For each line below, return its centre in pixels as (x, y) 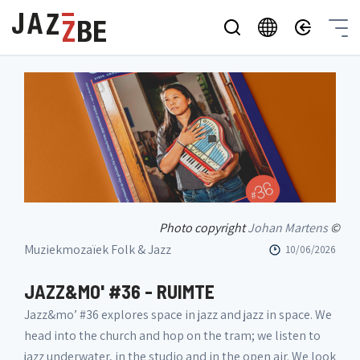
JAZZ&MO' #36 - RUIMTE (119, 291)
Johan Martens (288, 227)
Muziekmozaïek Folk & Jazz (98, 249)
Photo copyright (203, 227)
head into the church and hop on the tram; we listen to (172, 335)
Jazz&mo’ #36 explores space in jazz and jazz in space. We (178, 314)
